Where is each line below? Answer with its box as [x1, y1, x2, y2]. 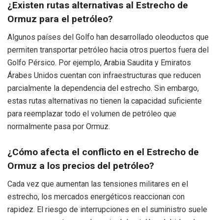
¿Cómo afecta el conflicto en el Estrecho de [7, 146, 199, 158]
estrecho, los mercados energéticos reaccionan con [7, 192, 185, 201]
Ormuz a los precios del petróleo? [7, 160, 154, 172]
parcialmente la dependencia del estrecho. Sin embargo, [7, 83, 199, 93]
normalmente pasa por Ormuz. [7, 121, 110, 131]
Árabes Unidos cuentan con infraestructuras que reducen [7, 70, 201, 80]
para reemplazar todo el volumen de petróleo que [7, 109, 176, 118]
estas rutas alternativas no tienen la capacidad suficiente [7, 96, 202, 106]
